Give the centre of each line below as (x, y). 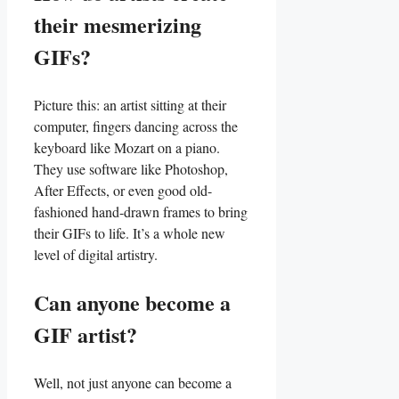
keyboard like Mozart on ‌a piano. (127, 147)
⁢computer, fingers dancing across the (136, 126)
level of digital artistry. (96, 254)
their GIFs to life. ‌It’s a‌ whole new (130, 232)
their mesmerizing (118, 24)
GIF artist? (85, 334)
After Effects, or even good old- (123, 190)
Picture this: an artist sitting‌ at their (130, 104)
